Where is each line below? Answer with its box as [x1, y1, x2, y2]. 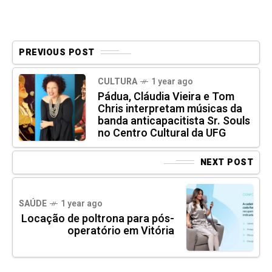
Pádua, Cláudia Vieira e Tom [98, 88, 234, 105]
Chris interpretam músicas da [98, 100, 242, 117]
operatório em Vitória [67, 222, 174, 239]
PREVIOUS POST [19, 46, 95, 59]
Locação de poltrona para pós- [21, 210, 174, 227]
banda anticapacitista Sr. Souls [98, 112, 250, 129]
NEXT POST [200, 155, 253, 169]
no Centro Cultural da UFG [98, 124, 226, 141]
